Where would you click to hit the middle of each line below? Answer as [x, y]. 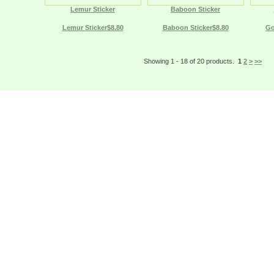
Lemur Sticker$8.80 [93, 28]
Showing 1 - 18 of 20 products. [189, 61]
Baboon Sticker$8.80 [195, 28]
